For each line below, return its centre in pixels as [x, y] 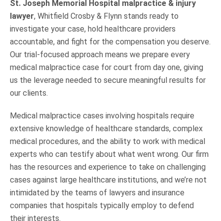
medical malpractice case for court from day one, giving [107, 67]
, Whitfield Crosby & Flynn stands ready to [106, 16]
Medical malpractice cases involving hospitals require [102, 115]
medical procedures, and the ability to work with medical [108, 141]
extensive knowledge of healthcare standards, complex [106, 128]
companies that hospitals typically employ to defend [102, 205]
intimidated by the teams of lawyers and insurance [97, 192]
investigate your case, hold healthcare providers [93, 29]
